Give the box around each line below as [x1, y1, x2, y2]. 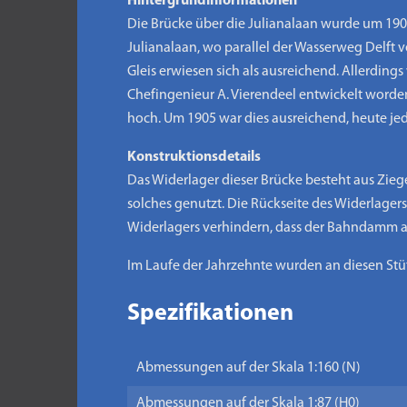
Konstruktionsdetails [126, 150, 261, 164]
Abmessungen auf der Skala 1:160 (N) [135, 361, 361, 375]
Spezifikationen [126, 302, 293, 326]
